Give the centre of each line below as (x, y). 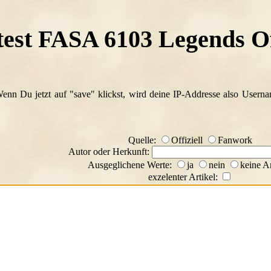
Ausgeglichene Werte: (131, 165)
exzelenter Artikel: (184, 177)
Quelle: (143, 140)
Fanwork (235, 140)
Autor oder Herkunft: (110, 152)
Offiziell (188, 140)
